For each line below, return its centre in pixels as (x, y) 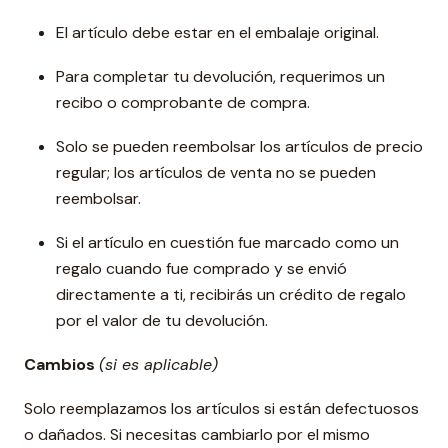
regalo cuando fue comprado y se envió (201, 268)
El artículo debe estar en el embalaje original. (217, 32)
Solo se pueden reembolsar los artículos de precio (239, 146)
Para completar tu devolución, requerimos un (220, 76)
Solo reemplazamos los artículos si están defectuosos (221, 408)
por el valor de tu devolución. (162, 320)
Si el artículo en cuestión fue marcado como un (227, 242)
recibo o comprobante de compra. (183, 102)
